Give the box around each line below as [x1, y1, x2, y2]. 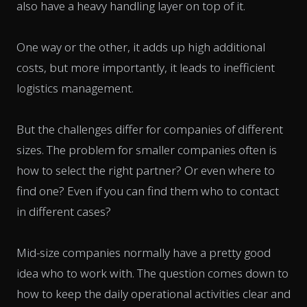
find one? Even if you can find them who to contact [16, 182, 279, 199]
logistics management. [16, 79, 134, 96]
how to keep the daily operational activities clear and [16, 285, 291, 302]
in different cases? [16, 203, 111, 219]
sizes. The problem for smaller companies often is [16, 141, 277, 158]
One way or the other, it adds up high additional [16, 38, 265, 55]
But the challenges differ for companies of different [16, 121, 283, 137]
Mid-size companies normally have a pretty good [16, 244, 271, 260]
